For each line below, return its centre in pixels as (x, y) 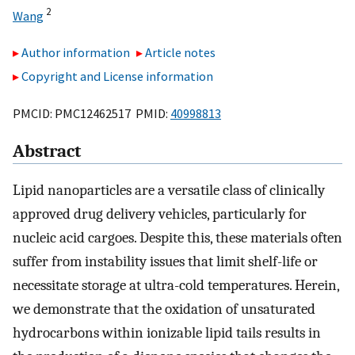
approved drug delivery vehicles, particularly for (160, 214)
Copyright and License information (117, 76)
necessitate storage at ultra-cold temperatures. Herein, (176, 286)
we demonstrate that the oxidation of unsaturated (164, 309)
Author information (76, 53)
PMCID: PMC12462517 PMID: (92, 113)
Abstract (47, 152)
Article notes (181, 53)
